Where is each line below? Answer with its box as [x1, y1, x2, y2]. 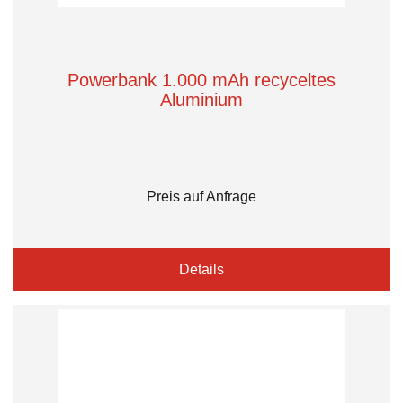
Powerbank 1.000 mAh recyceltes [67, 70, 336, 90]
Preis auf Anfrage [147, 189, 256, 204]
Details [179, 262, 224, 277]
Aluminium [160, 90, 243, 110]
